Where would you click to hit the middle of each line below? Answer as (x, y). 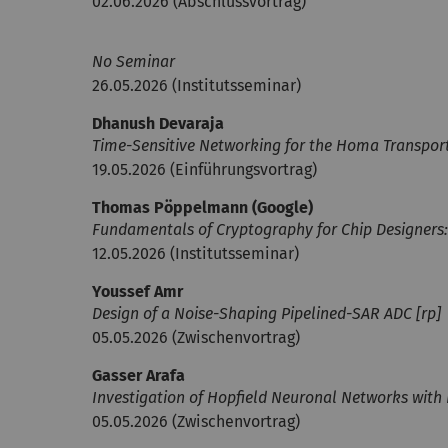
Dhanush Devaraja (158, 123)
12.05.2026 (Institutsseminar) (195, 253)
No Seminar (133, 61)
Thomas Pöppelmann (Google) (202, 207)
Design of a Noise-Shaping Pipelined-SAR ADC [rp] (266, 313)
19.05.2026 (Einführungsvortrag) (204, 169)
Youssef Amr (137, 291)
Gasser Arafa (138, 375)
